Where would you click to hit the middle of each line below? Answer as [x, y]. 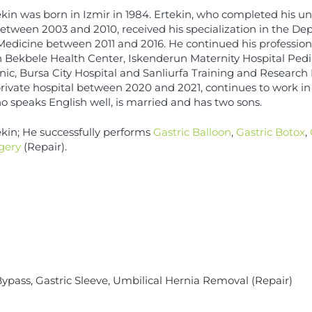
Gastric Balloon [192, 132]
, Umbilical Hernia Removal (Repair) [200, 281]
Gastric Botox [271, 132]
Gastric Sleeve [71, 281]
